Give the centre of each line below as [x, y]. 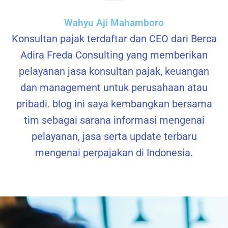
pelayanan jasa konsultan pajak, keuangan [114, 72]
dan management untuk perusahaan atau [114, 88]
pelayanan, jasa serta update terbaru [114, 137]
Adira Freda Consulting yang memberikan [114, 55]
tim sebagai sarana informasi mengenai [114, 120]
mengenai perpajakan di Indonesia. [114, 153]
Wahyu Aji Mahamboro [114, 23]
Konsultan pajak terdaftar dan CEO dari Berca [114, 39]
